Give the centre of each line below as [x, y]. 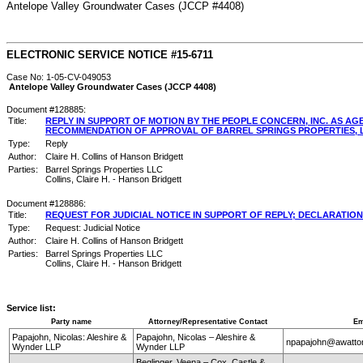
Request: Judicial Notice [93, 227]
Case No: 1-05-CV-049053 [59, 77]
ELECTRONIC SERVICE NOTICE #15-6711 [110, 55]
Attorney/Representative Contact [208, 322]
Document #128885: [46, 109]
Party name [71, 322]
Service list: [31, 308]
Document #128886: [46, 203]
